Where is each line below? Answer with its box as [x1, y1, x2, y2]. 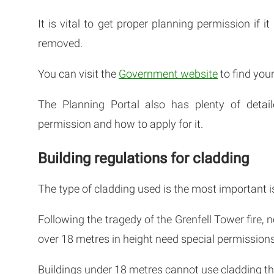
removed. [38, 36, 85, 50]
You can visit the [38, 67, 119, 80]
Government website [119, 67, 218, 80]
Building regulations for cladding [38, 149, 249, 167]
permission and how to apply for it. [38, 117, 206, 130]
